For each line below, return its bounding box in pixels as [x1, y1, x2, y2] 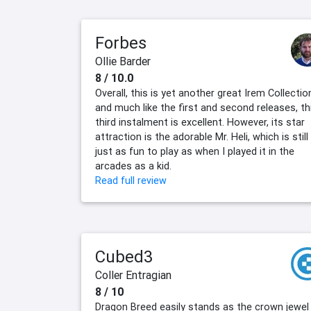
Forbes [95, 33, 146, 53]
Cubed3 [95, 246, 153, 267]
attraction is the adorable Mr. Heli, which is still [95, 131, 308, 144]
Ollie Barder [95, 54, 151, 69]
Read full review [95, 174, 167, 187]
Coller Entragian [95, 268, 171, 283]
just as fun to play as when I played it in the [95, 145, 294, 158]
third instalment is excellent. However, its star [95, 116, 305, 129]
